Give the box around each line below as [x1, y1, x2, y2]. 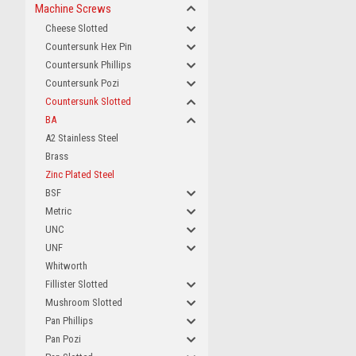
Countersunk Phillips [45, 59, 131, 71]
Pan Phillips [45, 315, 93, 327]
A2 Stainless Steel [45, 132, 118, 144]
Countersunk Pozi [45, 77, 119, 89]
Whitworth [45, 260, 87, 272]
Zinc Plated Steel [45, 168, 114, 180]
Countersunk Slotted [45, 95, 131, 107]
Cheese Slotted [45, 22, 108, 34]
